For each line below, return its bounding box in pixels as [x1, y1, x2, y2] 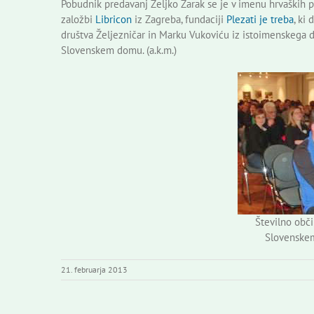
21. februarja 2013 [61, 264, 128, 275]
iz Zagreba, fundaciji [132, 12, 226, 26]
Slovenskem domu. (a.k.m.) [61, 43, 177, 57]
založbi [61, 12, 95, 26]
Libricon [95, 12, 132, 26]
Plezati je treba [226, 12, 294, 26]
